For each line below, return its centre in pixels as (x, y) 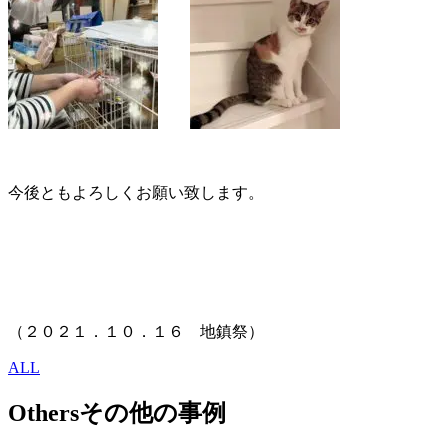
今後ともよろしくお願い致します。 (136, 192)
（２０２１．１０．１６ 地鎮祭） (136, 331)
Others (43, 412)
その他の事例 (152, 412)
